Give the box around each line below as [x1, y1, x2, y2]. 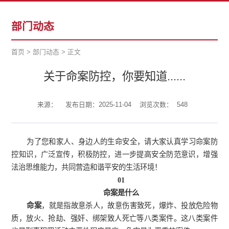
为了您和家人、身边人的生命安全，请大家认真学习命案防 [27, 138, 218, 146]
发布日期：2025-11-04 [65, 101, 131, 109]
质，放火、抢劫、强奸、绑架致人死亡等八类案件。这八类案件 [11, 214, 218, 223]
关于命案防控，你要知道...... [43, 70, 186, 83]
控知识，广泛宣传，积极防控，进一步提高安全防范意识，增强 [11, 150, 218, 159]
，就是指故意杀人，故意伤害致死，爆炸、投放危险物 [41, 201, 218, 210]
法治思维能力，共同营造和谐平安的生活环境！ [11, 163, 162, 172]
